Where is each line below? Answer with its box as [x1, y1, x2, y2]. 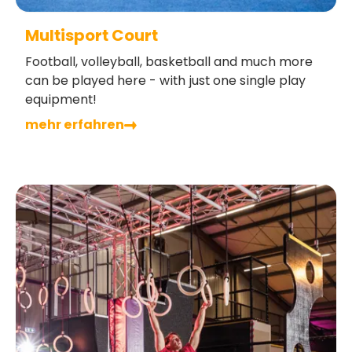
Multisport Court [25, 24, 158, 47]
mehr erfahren [25, 115, 124, 134]
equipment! [25, 90, 97, 109]
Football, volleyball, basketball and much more [25, 53, 313, 71]
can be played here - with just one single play [25, 71, 306, 90]
